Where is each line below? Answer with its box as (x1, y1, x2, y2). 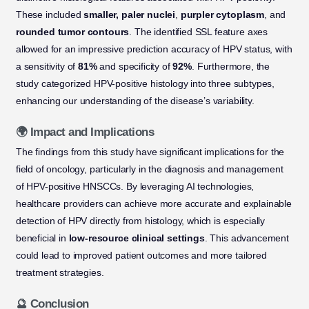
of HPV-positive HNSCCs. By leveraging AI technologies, (15, 181, 255, 192)
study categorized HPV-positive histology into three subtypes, (15, 78, 275, 90)
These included (15, 9, 84, 21)
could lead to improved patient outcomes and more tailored (15, 250, 267, 261)
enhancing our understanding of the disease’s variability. (15, 95, 255, 107)
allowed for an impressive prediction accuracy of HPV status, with (15, 43, 292, 55)
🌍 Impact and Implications (15, 126, 154, 139)
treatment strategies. (15, 267, 104, 279)
